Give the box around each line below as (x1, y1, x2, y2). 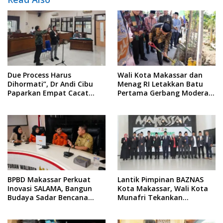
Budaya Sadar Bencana (7, 192, 88, 202)
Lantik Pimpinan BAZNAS (117, 174, 204, 184)
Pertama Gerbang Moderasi (117, 88, 214, 98)
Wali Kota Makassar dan (117, 70, 203, 80)
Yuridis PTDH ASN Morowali (7, 97, 102, 107)
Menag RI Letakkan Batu (117, 79, 203, 89)
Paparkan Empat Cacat (7, 88, 89, 98)
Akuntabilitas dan (117, 201, 180, 211)
